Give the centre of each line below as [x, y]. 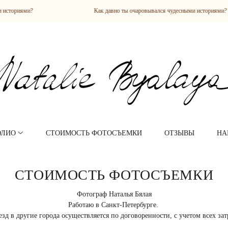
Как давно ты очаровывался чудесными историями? [128, 11]
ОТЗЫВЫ [180, 133]
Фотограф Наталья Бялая [114, 194]
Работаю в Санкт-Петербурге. [114, 205]
